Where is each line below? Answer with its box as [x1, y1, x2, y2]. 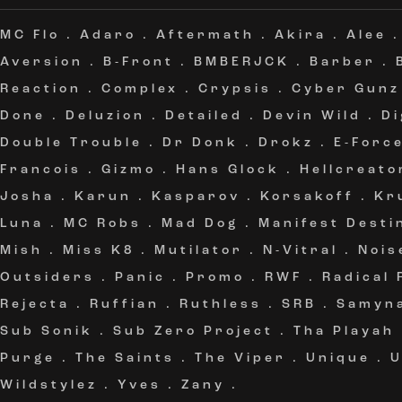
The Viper [195, 352, 286, 365]
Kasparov [152, 190, 240, 204]
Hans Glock [176, 163, 280, 177]
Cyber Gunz [292, 83, 400, 96]
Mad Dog [162, 217, 239, 231]
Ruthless [179, 298, 262, 311]
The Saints [75, 352, 175, 365]
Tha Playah [293, 325, 395, 338]
